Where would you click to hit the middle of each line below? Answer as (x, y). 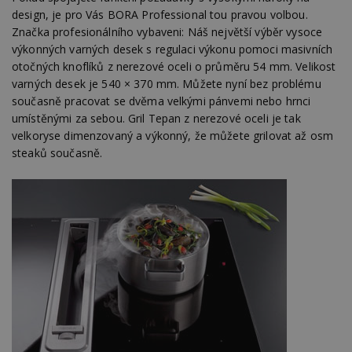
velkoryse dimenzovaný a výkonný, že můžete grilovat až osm (173, 135)
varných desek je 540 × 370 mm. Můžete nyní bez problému (167, 83)
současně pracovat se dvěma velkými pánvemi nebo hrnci (161, 101)
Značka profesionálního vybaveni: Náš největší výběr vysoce (167, 31)
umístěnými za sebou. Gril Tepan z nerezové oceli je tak (156, 118)
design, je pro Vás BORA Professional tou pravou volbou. (160, 14)
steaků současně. (57, 152)
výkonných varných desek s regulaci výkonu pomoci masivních (172, 49)
